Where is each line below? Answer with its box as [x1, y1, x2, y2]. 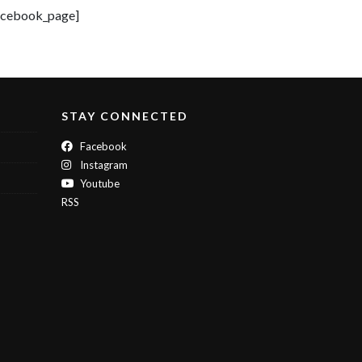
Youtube [78, 177, 120, 191]
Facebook [78, 140, 127, 154]
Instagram [78, 158, 128, 172]
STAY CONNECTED [61, 109, 188, 124]
